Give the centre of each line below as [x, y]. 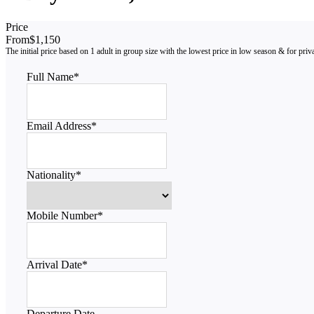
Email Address [59, 125]
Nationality [51, 175]
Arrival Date [54, 264]
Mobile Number [62, 215]
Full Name [50, 76]
